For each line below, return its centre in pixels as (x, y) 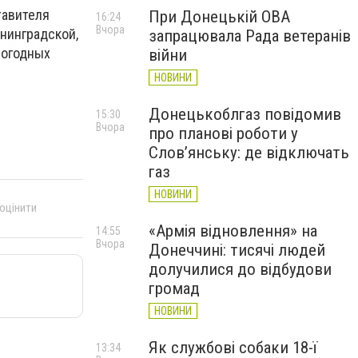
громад (174, 288)
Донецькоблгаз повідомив (245, 114)
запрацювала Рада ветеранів (250, 36)
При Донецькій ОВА (219, 17)
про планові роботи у (223, 133)
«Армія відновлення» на (233, 231)
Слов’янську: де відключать (249, 153)
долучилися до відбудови (240, 269)
